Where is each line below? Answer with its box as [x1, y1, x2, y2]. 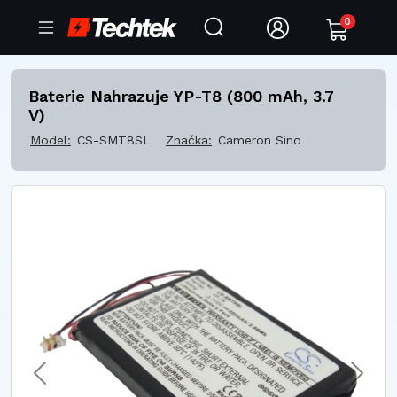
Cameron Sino [218, 133, 301, 147]
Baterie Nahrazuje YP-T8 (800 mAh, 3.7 [28, 87, 334, 105]
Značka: [166, 133, 212, 147]
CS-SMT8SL [77, 133, 151, 147]
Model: [30, 133, 71, 147]
